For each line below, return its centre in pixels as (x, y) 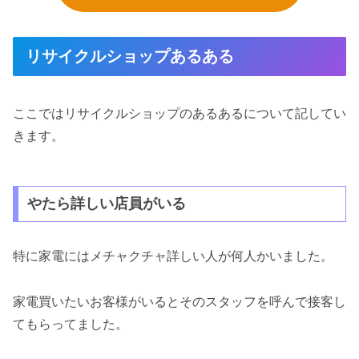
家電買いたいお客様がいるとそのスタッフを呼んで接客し (179, 302)
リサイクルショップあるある (130, 56)
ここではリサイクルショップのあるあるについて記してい (179, 113)
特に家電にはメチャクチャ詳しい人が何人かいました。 (173, 256)
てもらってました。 (71, 325)
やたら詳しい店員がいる (106, 204)
